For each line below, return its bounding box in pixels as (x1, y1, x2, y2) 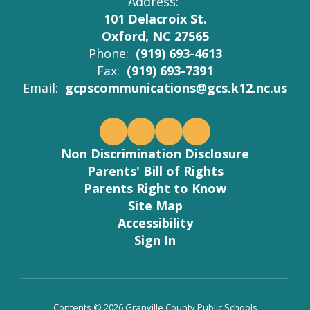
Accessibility (117, 214, 193, 231)
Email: (23, 79, 58, 96)
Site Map (127, 197, 183, 214)
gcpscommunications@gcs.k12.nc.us (65, 79, 287, 96)
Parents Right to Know (84, 179, 226, 197)
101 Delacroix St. (103, 10, 207, 27)
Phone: (88, 44, 129, 62)
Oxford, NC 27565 (101, 27, 209, 44)
